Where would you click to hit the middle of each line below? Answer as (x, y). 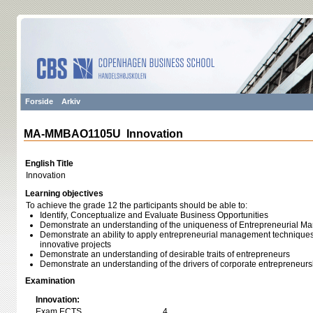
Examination (50, 281)
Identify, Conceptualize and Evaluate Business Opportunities (154, 215)
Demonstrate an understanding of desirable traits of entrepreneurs (165, 254)
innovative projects (75, 245)
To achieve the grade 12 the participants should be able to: (137, 205)
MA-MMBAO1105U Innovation (103, 134)
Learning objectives (64, 194)
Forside (39, 101)
